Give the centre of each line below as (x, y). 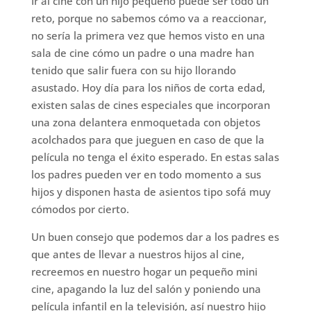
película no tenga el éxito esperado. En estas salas (155, 157)
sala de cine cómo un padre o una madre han (142, 53)
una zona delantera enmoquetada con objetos (145, 123)
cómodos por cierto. (80, 209)
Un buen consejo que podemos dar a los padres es (155, 237)
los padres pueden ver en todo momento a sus (146, 175)
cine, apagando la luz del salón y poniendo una (146, 289)
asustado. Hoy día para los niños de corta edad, (148, 88)
